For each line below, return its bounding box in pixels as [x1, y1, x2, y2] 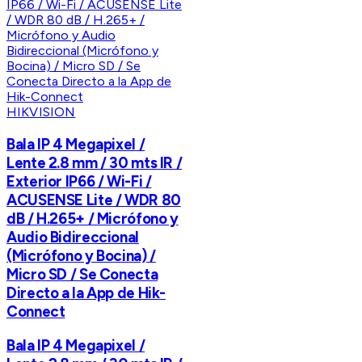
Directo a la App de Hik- [6, 284, 166, 303]
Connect [6, 302, 65, 322]
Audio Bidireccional [6, 228, 139, 247]
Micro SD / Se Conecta [6, 265, 158, 284]
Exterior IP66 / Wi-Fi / [6, 172, 152, 192]
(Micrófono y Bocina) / [6, 246, 156, 266]
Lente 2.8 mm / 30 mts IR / [6, 154, 183, 173]
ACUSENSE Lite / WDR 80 [6, 191, 181, 210]
